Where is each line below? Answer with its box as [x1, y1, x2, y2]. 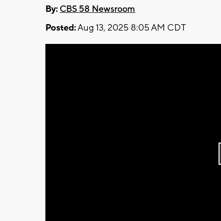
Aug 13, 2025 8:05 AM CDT [76, 22, 186, 34]
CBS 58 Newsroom [60, 3, 135, 15]
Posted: [45, 22, 76, 34]
